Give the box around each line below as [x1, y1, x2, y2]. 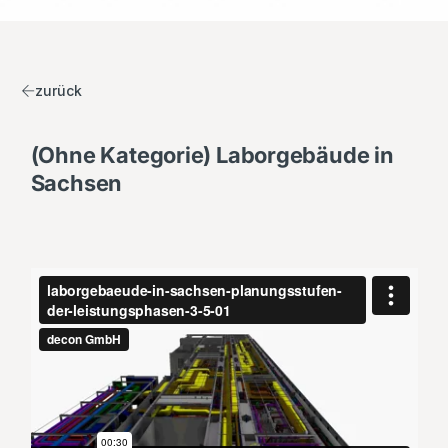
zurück [34, 82, 82, 100]
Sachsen [30, 170, 123, 197]
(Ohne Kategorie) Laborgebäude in [30, 142, 394, 169]
